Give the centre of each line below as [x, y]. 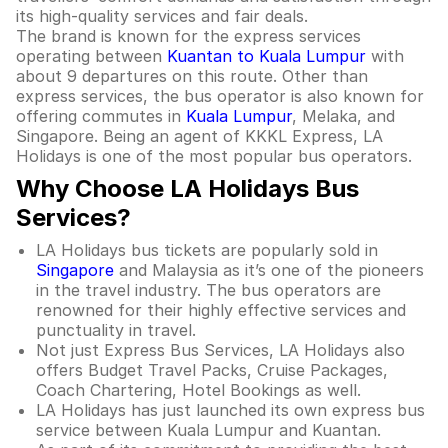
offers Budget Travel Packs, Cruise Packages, [212, 370]
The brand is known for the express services [188, 36]
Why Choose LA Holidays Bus [187, 188]
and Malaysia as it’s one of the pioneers [269, 270]
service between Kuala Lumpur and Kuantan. [211, 430]
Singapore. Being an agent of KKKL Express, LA [199, 136]
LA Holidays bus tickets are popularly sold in [207, 250]
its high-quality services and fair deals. [162, 16]
